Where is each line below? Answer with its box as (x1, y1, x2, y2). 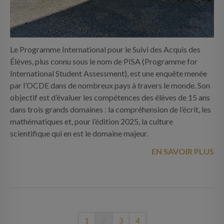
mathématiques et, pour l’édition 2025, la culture (10, 116, 173, 126)
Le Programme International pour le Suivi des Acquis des (10, 44, 200, 54)
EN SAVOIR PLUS (151, 146, 214, 156)
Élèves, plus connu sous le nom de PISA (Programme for (10, 56, 197, 66)
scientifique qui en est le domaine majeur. (10, 128, 148, 138)
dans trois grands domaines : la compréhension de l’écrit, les (10, 104, 211, 114)
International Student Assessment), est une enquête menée (10, 68, 207, 78)
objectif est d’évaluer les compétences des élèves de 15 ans (10, 92, 210, 102)
